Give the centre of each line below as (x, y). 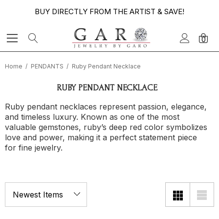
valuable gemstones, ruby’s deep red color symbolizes (106, 127)
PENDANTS (47, 66)
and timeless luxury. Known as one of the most (92, 117)
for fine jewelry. (34, 148)
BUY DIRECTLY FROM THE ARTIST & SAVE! (109, 11)
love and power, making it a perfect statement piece (101, 137)
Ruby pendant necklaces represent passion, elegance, (106, 107)
